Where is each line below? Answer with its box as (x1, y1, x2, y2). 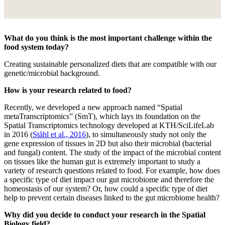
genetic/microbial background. (4, 68, 102, 77)
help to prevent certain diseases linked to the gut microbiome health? (4, 193, 219, 202)
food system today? (4, 42, 69, 51)
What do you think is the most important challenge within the (4, 33, 212, 42)
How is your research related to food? (4, 85, 132, 94)
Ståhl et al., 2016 (33, 130, 86, 139)
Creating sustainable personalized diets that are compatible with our (4, 59, 216, 68)
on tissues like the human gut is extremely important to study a (4, 157, 200, 166)
